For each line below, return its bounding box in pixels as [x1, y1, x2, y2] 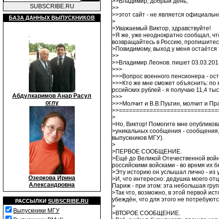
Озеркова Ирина [28, 175, 75, 181]
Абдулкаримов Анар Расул [12, 92, 91, 99]
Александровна [29, 181, 75, 188]
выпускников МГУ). [111, 134, 164, 142]
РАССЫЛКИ [15, 198, 48, 204]
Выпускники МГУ [13, 207, 60, 214]
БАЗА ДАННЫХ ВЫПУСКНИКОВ [9, 15, 95, 21]
